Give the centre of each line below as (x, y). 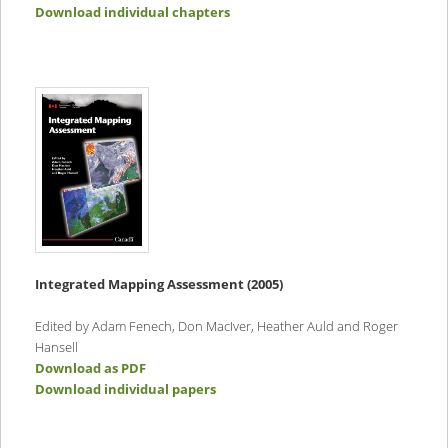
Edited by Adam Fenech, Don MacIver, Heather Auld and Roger (216, 326)
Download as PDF (90, 368)
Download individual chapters (132, 12)
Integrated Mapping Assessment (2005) (158, 284)
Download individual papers (125, 389)
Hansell (56, 347)
